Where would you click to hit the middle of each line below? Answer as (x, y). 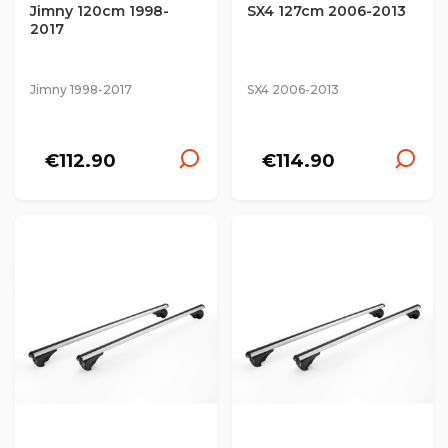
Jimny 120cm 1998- (99, 11)
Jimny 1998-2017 (81, 89)
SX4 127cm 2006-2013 (326, 11)
